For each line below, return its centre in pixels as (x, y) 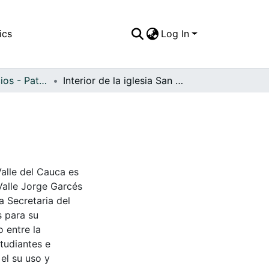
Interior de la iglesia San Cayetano (179, 80)
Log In (175, 34)
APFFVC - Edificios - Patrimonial (43, 80)
